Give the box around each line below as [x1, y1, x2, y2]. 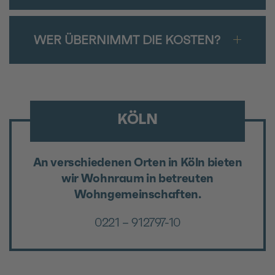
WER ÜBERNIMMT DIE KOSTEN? [34, 31, 220, 48]
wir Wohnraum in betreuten [61, 170, 214, 185]
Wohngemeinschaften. [74, 186, 201, 201]
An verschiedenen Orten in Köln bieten [33, 154, 242, 169]
